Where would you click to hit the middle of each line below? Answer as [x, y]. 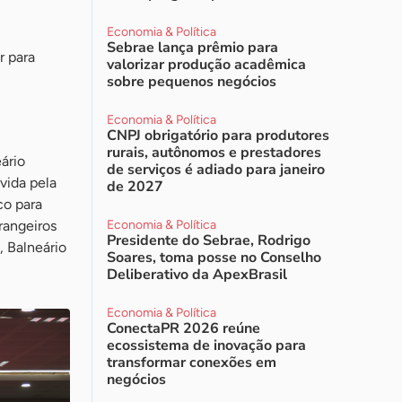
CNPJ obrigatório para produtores [218, 135]
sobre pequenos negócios [192, 82]
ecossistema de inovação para [206, 345]
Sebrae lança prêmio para [192, 48]
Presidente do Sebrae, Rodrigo [209, 240]
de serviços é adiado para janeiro [216, 170]
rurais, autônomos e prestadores [214, 153]
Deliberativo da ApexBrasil [197, 275]
